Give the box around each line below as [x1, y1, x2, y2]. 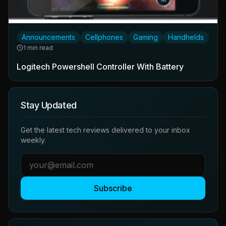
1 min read [23, 43, 53, 51]
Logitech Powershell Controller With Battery [17, 61, 184, 72]
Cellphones [85, 32, 123, 41]
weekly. [21, 135, 46, 144]
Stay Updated [21, 99, 77, 110]
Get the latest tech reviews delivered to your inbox [21, 125, 190, 134]
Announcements [22, 32, 75, 41]
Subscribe [94, 183, 132, 193]
